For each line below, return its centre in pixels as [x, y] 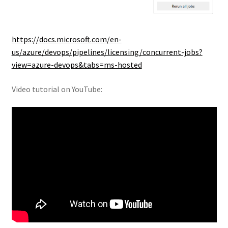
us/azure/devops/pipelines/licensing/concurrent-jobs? [107, 52]
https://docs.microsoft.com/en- [66, 39]
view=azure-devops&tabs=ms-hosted [77, 64]
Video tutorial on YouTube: [57, 89]
